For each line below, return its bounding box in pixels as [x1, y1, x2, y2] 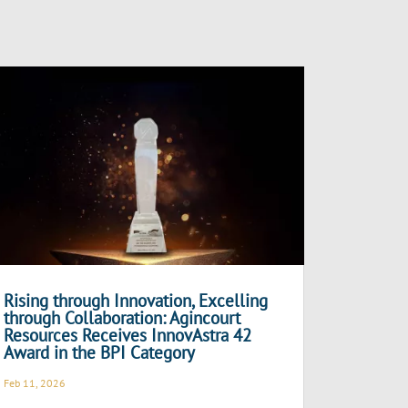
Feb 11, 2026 [4, 376, 66, 391]
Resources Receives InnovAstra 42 [4, 324, 252, 347]
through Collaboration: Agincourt [4, 307, 241, 330]
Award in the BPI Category [4, 342, 196, 364]
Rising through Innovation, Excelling [4, 290, 269, 312]
